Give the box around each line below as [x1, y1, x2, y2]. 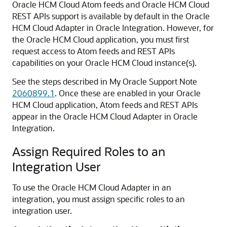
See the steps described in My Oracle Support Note [12, 76, 197, 87]
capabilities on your [12, 57, 85, 68]
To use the [12, 182, 50, 193]
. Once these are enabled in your [55, 88, 176, 98]
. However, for [163, 22, 214, 33]
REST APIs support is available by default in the [12, 11, 185, 21]
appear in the [12, 111, 63, 122]
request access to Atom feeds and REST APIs [12, 46, 175, 56]
